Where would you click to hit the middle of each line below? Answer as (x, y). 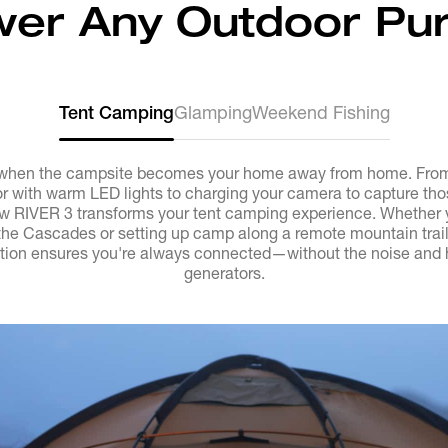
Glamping (212, 112)
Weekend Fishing (320, 112)
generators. (224, 273)
